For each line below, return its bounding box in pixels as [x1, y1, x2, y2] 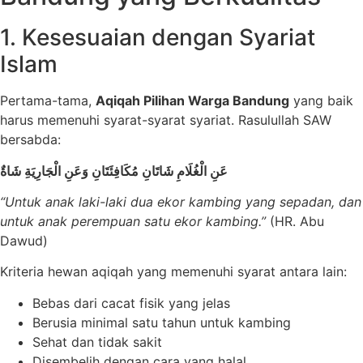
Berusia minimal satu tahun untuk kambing [32, 314, 291, 331]
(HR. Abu [266, 213, 324, 230]
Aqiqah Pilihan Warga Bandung [96, 92, 289, 109]
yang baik [289, 92, 353, 109]
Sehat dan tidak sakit [32, 333, 162, 350]
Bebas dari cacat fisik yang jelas [32, 294, 230, 311]
